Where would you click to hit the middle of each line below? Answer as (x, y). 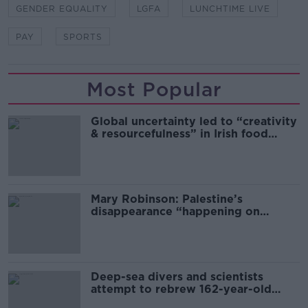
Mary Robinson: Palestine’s (167, 199)
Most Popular (154, 90)
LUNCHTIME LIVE (230, 9)
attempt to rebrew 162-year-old (181, 289)
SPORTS (83, 37)
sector (109, 146)
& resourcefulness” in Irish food (179, 134)
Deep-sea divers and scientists (177, 277)
